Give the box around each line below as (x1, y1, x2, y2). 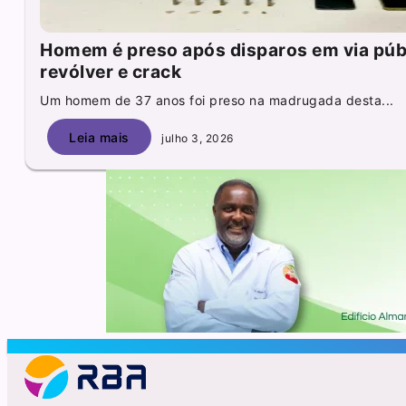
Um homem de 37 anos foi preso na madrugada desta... (40, 92, 394, 109)
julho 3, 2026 (158, 130, 234, 145)
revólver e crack (40, 61, 182, 83)
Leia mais (69, 129, 130, 145)
